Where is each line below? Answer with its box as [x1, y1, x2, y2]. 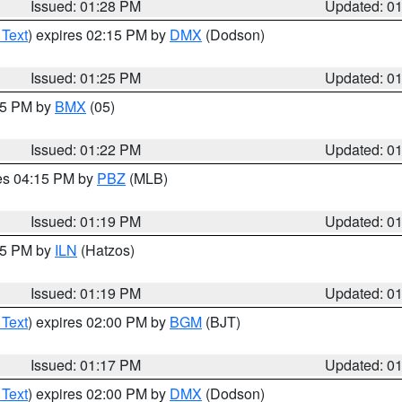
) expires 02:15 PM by [28, 24, 170, 45]
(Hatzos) [77, 240, 135, 260]
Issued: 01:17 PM [31, 354, 142, 375]
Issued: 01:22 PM [31, 139, 142, 160]
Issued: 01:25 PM [31, 67, 142, 88]
